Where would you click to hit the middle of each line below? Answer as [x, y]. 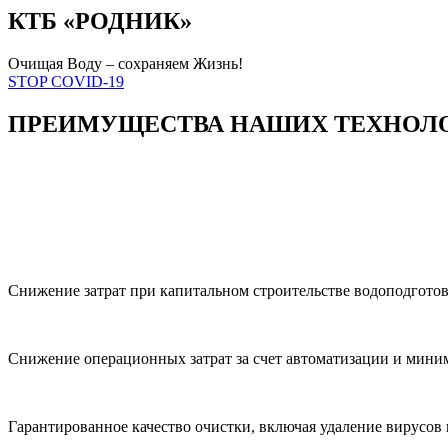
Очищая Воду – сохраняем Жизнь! [125, 63]
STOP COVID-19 [66, 81]
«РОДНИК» [124, 20]
